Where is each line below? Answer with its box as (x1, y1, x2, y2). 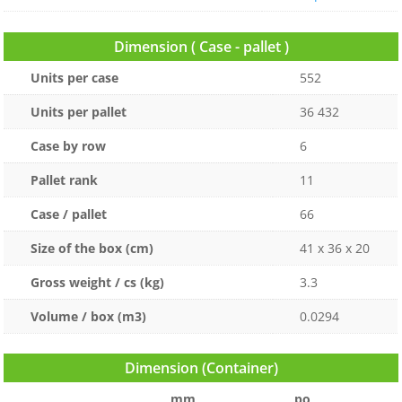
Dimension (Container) (124, 358, 278, 379)
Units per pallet (31, 102, 127, 120)
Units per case (31, 68, 119, 86)
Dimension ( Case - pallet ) (113, 36, 289, 57)
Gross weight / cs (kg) (31, 273, 165, 291)
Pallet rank (31, 170, 99, 188)
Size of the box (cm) (31, 239, 154, 257)
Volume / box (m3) (31, 307, 147, 325)
